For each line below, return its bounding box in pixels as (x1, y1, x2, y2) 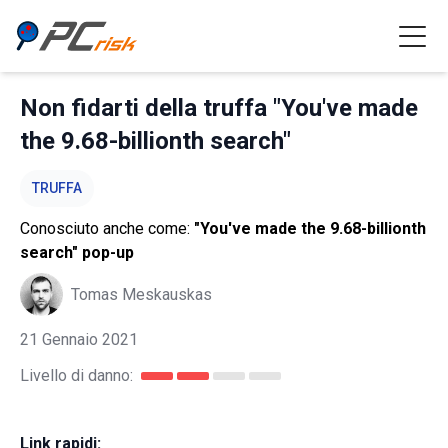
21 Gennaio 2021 (20, 330, 138, 349)
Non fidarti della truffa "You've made (20, 94, 418, 122)
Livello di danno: (20, 366, 133, 385)
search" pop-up (20, 243, 134, 262)
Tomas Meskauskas (71, 284, 212, 304)
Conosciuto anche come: (20, 219, 194, 238)
